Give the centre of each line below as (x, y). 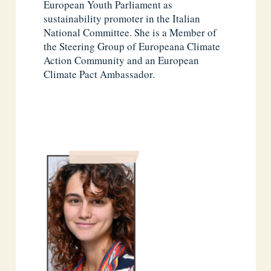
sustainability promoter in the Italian (122, 19)
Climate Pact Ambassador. (100, 74)
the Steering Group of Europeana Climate (132, 47)
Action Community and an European (122, 60)
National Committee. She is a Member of (130, 33)
